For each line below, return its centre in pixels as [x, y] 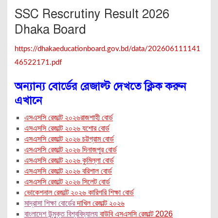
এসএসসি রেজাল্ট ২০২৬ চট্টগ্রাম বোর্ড [69, 139]
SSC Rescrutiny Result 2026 [92, 14]
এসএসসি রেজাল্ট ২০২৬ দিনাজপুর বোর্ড [71, 150]
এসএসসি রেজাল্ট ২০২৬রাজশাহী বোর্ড [69, 118]
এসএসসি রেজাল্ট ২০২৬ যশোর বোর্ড [67, 128]
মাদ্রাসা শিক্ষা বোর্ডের [51, 203]
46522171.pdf [38, 63]
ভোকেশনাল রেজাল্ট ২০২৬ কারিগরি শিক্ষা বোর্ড [79, 193]
